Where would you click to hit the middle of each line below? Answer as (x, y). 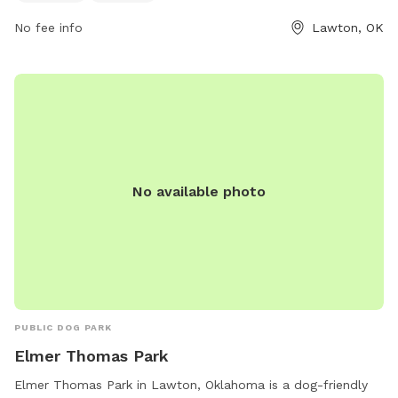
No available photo (199, 191)
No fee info (48, 27)
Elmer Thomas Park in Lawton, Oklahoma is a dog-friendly (191, 384)
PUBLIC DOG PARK (63, 327)
